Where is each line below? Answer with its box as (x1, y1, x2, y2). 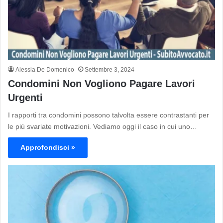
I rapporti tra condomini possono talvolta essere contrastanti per (8, 111, 209, 119)
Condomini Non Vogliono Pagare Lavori (8, 78, 195, 89)
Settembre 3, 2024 (85, 66, 134, 73)
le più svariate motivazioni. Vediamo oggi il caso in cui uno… (8, 122, 197, 130)
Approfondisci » (20, 143, 75, 151)
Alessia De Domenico (15, 66, 74, 73)
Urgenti (8, 92, 43, 103)
